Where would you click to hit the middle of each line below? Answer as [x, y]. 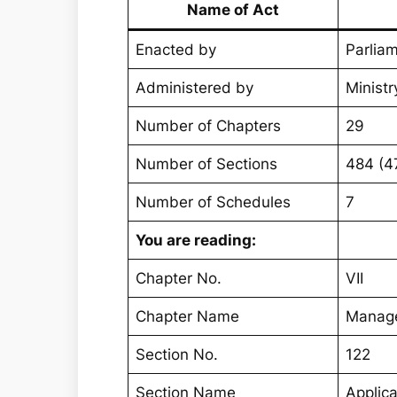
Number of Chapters [209, 126]
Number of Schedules [214, 202]
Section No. [177, 355]
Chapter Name [188, 317]
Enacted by [176, 50]
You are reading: [196, 241]
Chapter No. [179, 279]
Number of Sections [207, 164]
